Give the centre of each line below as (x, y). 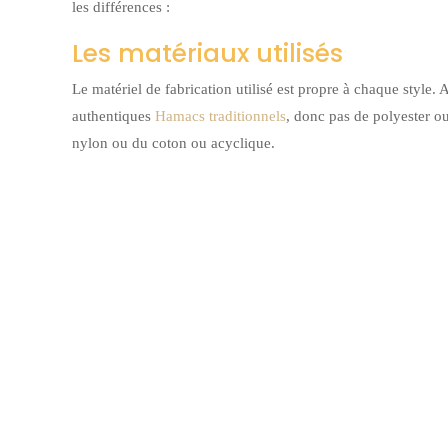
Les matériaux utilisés (207, 53)
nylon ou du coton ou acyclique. (173, 142)
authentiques (113, 115)
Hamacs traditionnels (220, 115)
